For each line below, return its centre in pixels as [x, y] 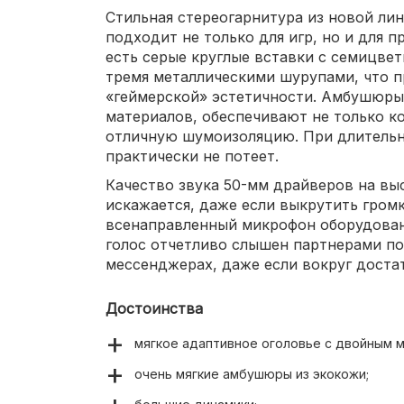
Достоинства [154, 309]
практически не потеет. [192, 156]
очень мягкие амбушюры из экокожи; [252, 374]
